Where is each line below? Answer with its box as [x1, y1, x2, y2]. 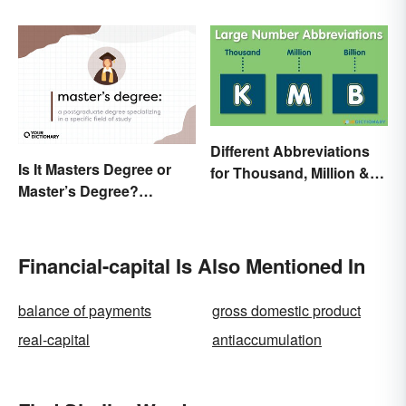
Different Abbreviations [210, 140, 370, 161]
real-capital [18, 328, 90, 350]
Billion [210, 183, 254, 205]
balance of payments [18, 299, 151, 321]
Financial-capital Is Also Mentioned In [18, 250, 365, 280]
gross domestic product [212, 299, 361, 321]
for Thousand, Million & [210, 161, 370, 183]
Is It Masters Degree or [18, 158, 171, 179]
